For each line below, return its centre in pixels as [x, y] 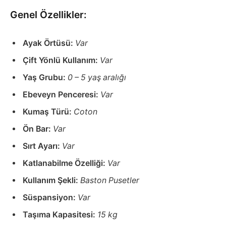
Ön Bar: [38, 129]
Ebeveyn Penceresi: [62, 95]
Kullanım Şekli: [51, 181]
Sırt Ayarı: [42, 146]
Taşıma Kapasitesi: [60, 215]
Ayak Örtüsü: [49, 43]
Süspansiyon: [50, 198]
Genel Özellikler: [48, 15]
